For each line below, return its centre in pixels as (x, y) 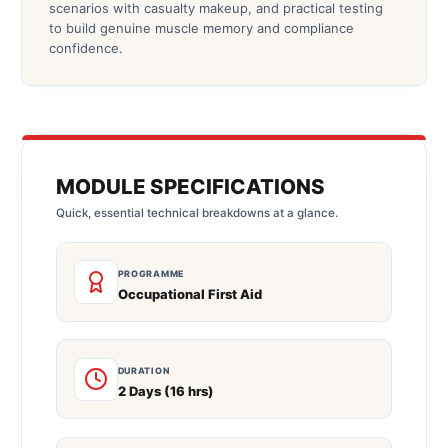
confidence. (85, 48)
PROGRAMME (150, 273)
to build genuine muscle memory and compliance (201, 28)
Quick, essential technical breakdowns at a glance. (196, 212)
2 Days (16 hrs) (165, 390)
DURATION (143, 370)
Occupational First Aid (189, 293)
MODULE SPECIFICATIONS (190, 187)
